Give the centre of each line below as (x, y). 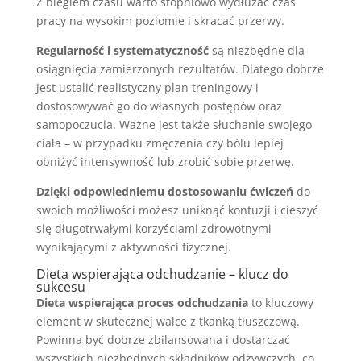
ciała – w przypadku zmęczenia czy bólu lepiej (160, 143)
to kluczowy (280, 303)
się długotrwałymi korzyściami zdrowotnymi (154, 228)
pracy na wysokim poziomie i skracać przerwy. (160, 21)
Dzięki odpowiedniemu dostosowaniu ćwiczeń (164, 191)
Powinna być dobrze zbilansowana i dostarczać (163, 340)
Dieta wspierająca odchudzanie (131, 274)
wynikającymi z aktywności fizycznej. (133, 247)
